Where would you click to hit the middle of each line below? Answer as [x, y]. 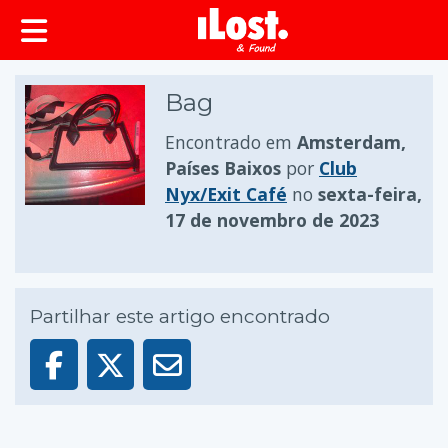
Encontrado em [231, 142]
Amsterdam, [351, 142]
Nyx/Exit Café [226, 194]
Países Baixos [223, 168]
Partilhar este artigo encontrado [180, 316]
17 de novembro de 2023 [272, 220]
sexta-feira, [370, 194]
